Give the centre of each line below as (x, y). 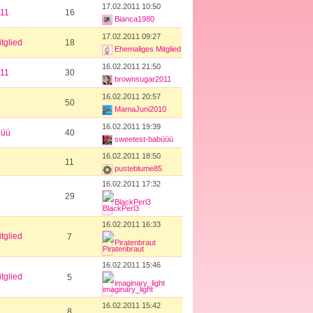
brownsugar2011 (143, 79)
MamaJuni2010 (140, 109)
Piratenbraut (135, 243)
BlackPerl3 (133, 202)
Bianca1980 (134, 19)
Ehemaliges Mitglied (148, 49)
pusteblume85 (138, 169)
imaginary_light (140, 283)
